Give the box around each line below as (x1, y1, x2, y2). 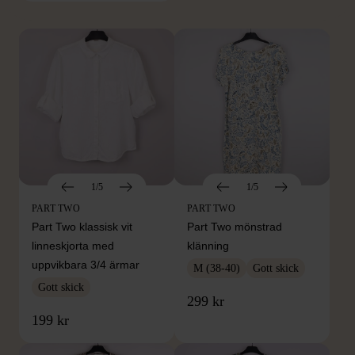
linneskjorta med (32, 239, 114, 253)
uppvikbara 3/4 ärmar (32, 258, 139, 272)
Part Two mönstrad (187, 220, 282, 234)
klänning (187, 239, 229, 253)
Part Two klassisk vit (32, 220, 132, 234)
